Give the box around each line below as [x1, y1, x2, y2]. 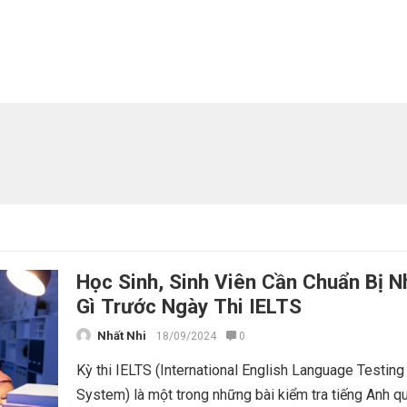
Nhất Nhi [97, 329, 146, 342]
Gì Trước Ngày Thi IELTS [76, 294, 302, 318]
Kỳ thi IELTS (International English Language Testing [76, 362, 404, 379]
